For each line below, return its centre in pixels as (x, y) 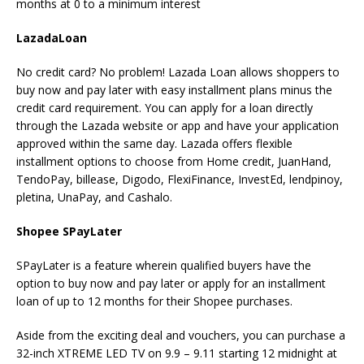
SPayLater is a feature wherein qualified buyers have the (164, 266)
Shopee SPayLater (69, 232)
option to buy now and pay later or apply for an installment (171, 284)
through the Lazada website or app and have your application (178, 126)
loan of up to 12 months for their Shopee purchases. (154, 301)
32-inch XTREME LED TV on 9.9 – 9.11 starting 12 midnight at (177, 353)
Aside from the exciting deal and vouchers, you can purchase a (181, 336)
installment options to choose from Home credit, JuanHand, (174, 162)
